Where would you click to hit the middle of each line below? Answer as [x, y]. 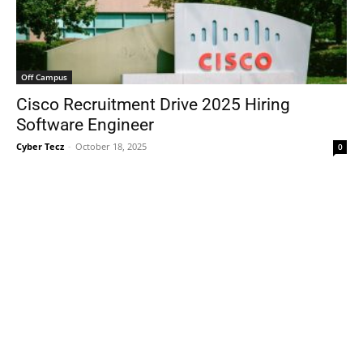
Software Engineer [85, 125]
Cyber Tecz [40, 147]
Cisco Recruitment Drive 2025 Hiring [153, 105]
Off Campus [44, 77]
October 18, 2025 [111, 147]
